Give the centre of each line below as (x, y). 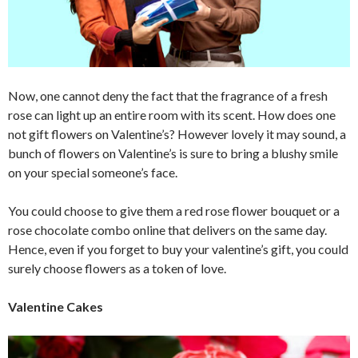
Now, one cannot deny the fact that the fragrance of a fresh (168, 96)
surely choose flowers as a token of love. (117, 268)
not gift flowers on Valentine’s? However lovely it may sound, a (177, 134)
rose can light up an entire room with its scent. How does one (172, 115)
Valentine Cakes (56, 307)
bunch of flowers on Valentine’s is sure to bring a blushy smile (173, 153)
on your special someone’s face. (93, 173)
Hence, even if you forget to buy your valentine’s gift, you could (178, 249)
